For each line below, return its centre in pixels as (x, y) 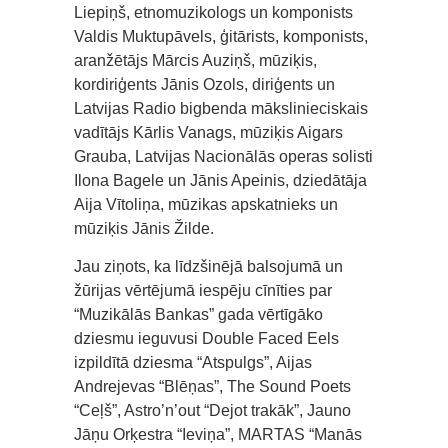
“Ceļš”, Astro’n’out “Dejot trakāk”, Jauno (212, 410)
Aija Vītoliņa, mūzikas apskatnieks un (206, 204)
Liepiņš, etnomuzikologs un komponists (213, 12)
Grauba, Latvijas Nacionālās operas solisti (223, 156)
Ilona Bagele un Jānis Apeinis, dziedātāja (220, 180)
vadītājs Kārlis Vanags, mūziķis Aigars (208, 132)
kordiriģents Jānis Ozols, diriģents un (204, 84)
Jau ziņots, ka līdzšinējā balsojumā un (208, 266)
